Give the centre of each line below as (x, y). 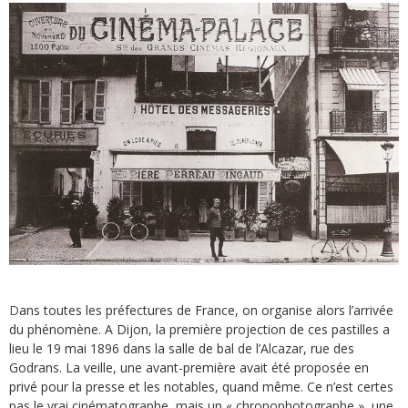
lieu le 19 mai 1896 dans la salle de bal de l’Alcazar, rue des (182, 348)
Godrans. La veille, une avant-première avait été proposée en (189, 367)
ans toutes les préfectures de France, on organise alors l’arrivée (206, 310)
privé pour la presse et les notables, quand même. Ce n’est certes (201, 386)
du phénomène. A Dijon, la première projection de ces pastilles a (199, 329)
